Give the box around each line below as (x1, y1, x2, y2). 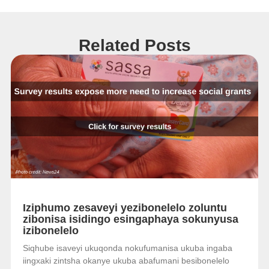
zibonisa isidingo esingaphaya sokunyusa (22, 213, 238, 226)
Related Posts (78, 36, 191, 55)
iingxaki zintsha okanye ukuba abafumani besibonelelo (22, 256, 229, 266)
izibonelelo (22, 225, 79, 237)
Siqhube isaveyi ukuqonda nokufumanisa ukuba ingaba (22, 243, 232, 253)
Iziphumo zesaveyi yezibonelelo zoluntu (22, 202, 227, 214)
